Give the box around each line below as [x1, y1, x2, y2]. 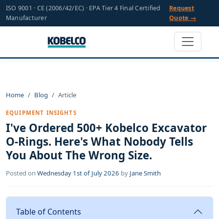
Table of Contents [16, 206, 81, 217]
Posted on [6, 169, 37, 177]
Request [169, 4, 194, 12]
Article [58, 90, 76, 99]
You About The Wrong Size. [6, 148, 152, 163]
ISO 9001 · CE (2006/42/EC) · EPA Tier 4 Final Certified [6, 4, 161, 12]
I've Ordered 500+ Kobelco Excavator [6, 120, 207, 135]
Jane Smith [130, 169, 161, 177]
